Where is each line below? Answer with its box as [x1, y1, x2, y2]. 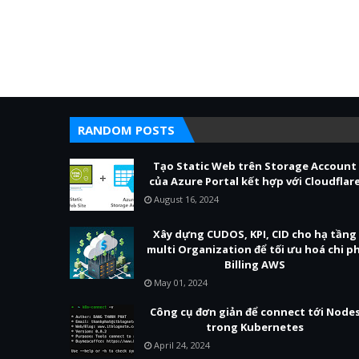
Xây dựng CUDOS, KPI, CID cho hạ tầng [153, 227, 357, 241]
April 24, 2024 [154, 339, 210, 351]
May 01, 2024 [154, 276, 208, 288]
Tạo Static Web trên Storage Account [153, 159, 357, 173]
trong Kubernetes [206, 320, 304, 334]
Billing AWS [224, 257, 285, 272]
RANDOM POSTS [78, 122, 175, 138]
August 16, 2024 [154, 193, 219, 205]
